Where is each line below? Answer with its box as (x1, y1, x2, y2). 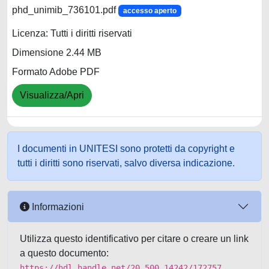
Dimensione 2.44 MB (12, 47, 101, 58)
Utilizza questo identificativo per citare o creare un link (20, 234, 249, 244)
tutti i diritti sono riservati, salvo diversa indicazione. (17, 158, 235, 168)
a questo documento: (20, 248, 109, 258)
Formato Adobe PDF (12, 67, 100, 77)
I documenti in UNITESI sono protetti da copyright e (17, 144, 235, 154)
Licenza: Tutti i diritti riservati (12, 28, 132, 39)
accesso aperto (122, 7, 177, 15)
